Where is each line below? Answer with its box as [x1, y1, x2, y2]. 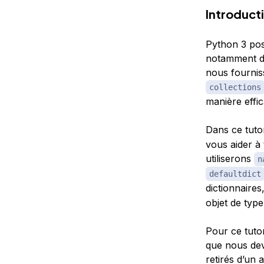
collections [209, 82, 261, 92]
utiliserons [205, 152, 254, 164]
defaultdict [209, 169, 261, 179]
